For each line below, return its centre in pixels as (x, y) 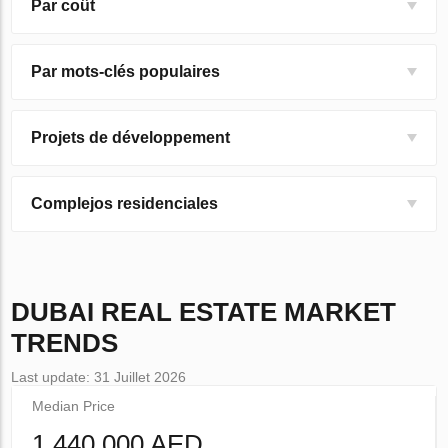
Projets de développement (131, 138)
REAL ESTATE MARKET (249, 312)
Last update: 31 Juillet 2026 (99, 377)
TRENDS (65, 343)
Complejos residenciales (125, 204)
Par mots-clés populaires (126, 72)
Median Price (74, 406)
